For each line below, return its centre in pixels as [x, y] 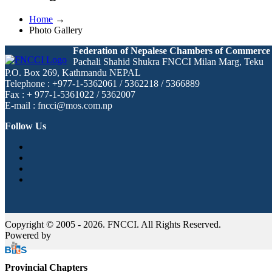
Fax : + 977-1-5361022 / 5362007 [70, 94]
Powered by [28, 235]
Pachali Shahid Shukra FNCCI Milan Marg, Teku [168, 61]
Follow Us [25, 126]
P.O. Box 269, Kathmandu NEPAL [73, 72]
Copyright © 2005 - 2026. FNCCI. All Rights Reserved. [113, 224]
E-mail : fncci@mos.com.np [59, 105]
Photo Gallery [56, 30]
